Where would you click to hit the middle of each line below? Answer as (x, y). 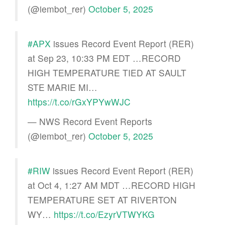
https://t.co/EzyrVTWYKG (104, 214)
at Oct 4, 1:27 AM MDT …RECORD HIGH (111, 185)
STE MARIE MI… (63, 87)
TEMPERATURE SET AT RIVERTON (102, 199)
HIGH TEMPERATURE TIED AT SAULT (107, 72)
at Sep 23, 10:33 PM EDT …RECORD (104, 58)
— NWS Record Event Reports (90, 121)
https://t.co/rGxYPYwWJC (79, 101)
